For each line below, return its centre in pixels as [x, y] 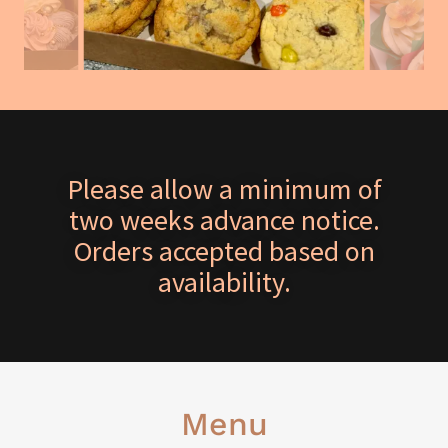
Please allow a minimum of [224, 189]
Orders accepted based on [224, 251]
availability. [224, 282]
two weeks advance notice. [224, 220]
